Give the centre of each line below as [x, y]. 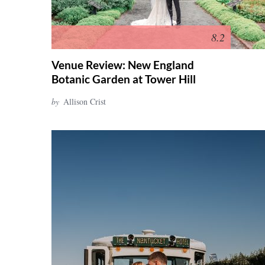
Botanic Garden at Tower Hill [124, 79]
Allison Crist [85, 101]
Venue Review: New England [123, 65]
